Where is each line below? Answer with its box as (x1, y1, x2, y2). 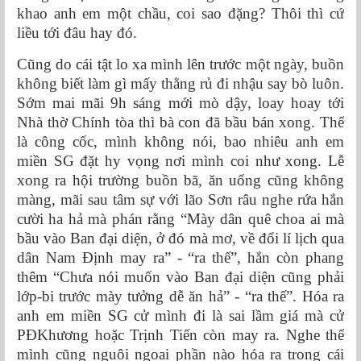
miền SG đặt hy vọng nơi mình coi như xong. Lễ (17, 152, 344, 170)
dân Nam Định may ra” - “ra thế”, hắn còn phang (17, 249, 344, 267)
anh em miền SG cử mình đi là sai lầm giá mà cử (17, 307, 344, 325)
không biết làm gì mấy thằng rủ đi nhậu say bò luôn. (17, 75, 344, 93)
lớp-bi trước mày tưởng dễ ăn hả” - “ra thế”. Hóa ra (17, 288, 344, 305)
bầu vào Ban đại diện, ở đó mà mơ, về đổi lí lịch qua (17, 230, 344, 247)
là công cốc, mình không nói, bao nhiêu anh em (17, 133, 344, 151)
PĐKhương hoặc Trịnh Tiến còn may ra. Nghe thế (17, 326, 344, 344)
